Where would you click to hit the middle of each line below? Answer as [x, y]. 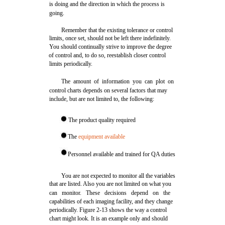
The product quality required [102, 120]
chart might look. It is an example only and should [109, 218]
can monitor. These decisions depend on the [110, 193]
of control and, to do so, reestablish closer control [107, 55]
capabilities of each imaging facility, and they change [111, 201]
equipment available [102, 137]
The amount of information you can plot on [118, 81]
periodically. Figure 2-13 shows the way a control [108, 210]
